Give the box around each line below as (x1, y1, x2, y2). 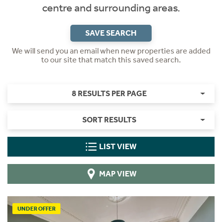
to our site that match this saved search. (41, 55, 181, 64)
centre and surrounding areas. (42, 1, 180, 14)
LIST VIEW (99, 142, 137, 151)
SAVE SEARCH (85, 28, 137, 38)
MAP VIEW (99, 169, 137, 178)
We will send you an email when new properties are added (11, 46, 211, 55)
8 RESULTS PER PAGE (71, 89, 147, 98)
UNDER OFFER (17, 205, 55, 212)
